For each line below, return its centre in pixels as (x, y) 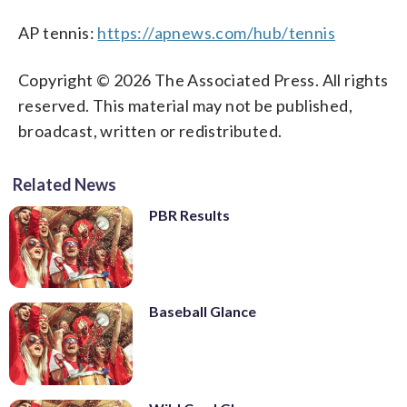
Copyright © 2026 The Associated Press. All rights (203, 79)
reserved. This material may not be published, (185, 105)
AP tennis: (58, 32)
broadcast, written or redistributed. (150, 130)
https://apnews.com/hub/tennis (217, 32)
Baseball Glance (203, 312)
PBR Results (189, 214)
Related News (65, 184)
